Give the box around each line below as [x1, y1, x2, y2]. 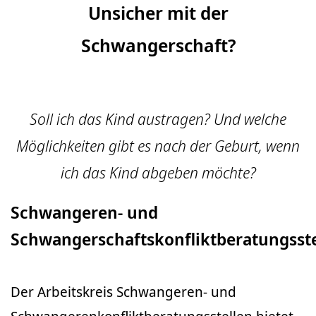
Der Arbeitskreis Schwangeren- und [11, 282, 236, 301]
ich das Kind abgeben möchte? [60, 162, 256, 183]
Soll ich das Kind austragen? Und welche [30, 109, 286, 129]
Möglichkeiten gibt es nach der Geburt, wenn [16, 135, 300, 156]
